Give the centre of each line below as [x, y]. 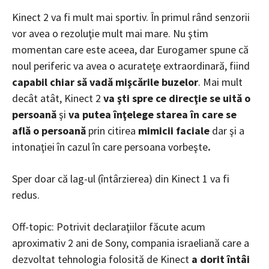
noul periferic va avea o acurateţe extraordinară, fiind [131, 65]
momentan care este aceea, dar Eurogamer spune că [130, 49]
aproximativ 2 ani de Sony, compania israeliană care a [131, 243]
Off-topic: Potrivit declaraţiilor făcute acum [109, 226]
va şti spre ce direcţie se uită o [177, 98]
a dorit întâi [221, 259]
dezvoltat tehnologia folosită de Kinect [102, 259]
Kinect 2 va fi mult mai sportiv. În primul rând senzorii [131, 17]
